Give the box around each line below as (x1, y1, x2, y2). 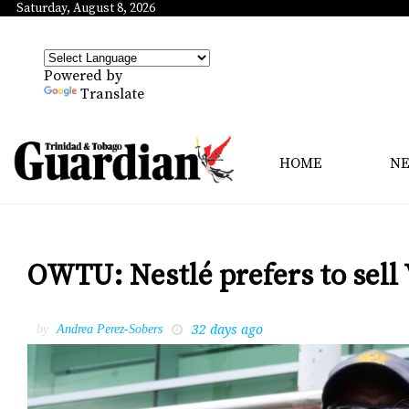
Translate (80, 85, 144, 103)
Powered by (44, 67, 122, 85)
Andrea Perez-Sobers (57, 321, 163, 336)
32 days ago (192, 320, 263, 338)
